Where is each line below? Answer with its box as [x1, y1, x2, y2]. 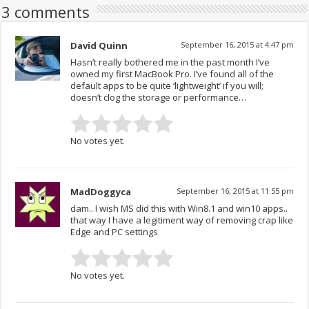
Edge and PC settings [70, 225, 159, 238]
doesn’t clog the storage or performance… [70, 90, 247, 103]
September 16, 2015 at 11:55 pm [176, 185, 294, 196]
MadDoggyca [70, 185, 132, 198]
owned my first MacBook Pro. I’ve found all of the [70, 67, 275, 80]
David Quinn [70, 39, 128, 52]
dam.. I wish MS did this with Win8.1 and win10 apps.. [70, 201, 288, 215]
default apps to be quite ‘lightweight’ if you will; [70, 79, 264, 92]
